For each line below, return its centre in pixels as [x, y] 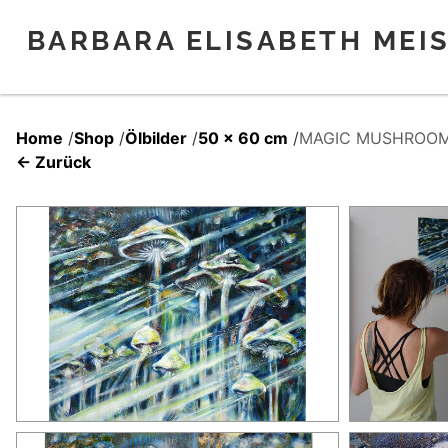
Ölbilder [156, 137]
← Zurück [53, 161]
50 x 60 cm [243, 137]
